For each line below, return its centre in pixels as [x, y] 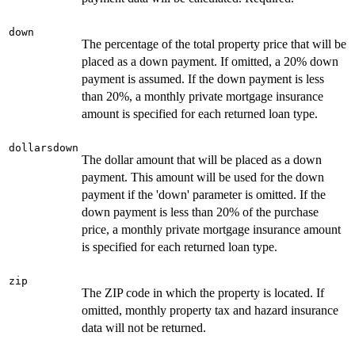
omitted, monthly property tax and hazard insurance [210, 311]
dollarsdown [44, 148]
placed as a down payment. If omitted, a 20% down [210, 62]
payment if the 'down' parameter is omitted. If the [204, 195]
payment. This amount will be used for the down [203, 177]
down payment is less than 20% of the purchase [200, 212]
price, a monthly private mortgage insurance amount [211, 230]
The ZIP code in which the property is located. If [203, 293]
